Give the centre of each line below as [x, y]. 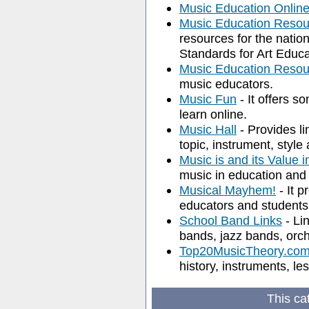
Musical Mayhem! [228, 190]
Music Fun [208, 99]
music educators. [226, 84]
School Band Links [231, 220]
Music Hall [208, 129]
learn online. [213, 114]
